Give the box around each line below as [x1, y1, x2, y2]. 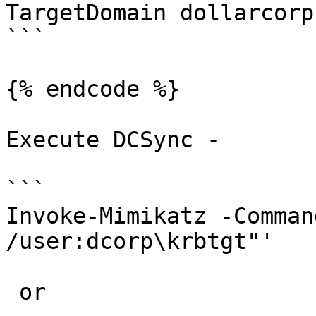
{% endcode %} [6, 76, 180, 102]
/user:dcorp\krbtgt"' [6, 229, 274, 254]
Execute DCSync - [6, 127, 220, 152]
